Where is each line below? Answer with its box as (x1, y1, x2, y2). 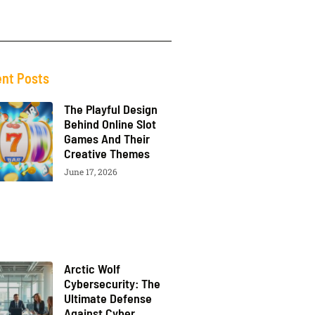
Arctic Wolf (63, 261, 120, 277)
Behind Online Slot (63, 116, 156, 131)
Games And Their (63, 131, 150, 146)
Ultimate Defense (63, 290, 152, 307)
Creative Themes (63, 146, 150, 161)
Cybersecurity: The (63, 276, 160, 292)
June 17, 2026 (63, 166, 117, 177)
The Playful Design (63, 101, 157, 117)
